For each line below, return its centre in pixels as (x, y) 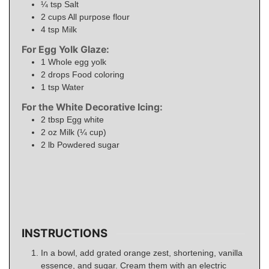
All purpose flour (99, 17)
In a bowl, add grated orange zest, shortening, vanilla (142, 252)
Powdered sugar (88, 144)
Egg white (85, 119)
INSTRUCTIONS (65, 234)
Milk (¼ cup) (83, 132)
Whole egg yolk (77, 62)
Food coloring (98, 75)
